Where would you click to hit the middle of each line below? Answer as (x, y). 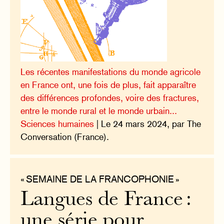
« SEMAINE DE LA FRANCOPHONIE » (100, 179)
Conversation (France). (65, 137)
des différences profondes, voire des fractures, (110, 98)
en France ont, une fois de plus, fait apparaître (108, 85)
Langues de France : (106, 200)
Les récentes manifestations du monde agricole (111, 72)
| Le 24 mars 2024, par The (148, 124)
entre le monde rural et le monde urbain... (99, 111)
